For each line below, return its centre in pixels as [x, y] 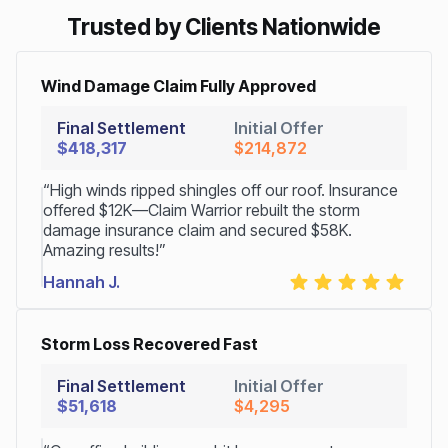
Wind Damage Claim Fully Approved [178, 85]
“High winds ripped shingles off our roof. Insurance [220, 189]
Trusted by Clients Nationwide [224, 26]
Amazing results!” [104, 249]
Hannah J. [81, 281]
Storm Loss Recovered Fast [149, 343]
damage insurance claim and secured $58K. [197, 229]
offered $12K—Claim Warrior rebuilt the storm [201, 209]
